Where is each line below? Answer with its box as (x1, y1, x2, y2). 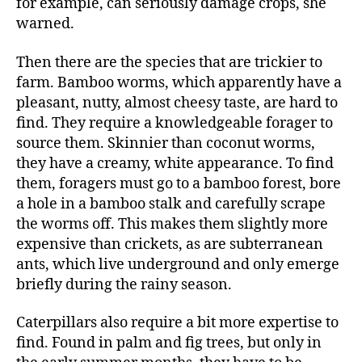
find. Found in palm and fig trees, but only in (16, 334, 322, 353)
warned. (16, 15, 78, 34)
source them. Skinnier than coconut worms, (16, 133, 315, 153)
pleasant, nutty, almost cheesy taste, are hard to (16, 93, 338, 112)
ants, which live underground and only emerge (16, 255, 339, 274)
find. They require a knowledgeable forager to (16, 113, 333, 133)
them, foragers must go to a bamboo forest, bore (16, 174, 341, 193)
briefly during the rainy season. (16, 275, 235, 294)
